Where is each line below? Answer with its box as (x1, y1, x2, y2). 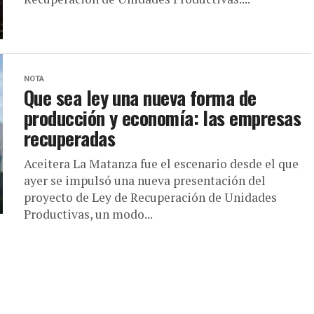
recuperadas (24, 124, 116, 152)
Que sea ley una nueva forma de (24, 83, 257, 111)
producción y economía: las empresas (24, 104, 301, 132)
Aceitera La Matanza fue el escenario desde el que (24, 156, 299, 172)
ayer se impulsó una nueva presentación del (24, 172, 266, 189)
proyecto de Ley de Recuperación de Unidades (24, 189, 277, 205)
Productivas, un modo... (24, 206, 153, 222)
